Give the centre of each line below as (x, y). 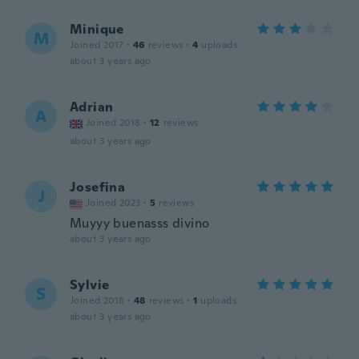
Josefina (98, 187)
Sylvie (90, 285)
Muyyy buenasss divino (140, 223)
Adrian (92, 107)
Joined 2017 (97, 45)
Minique (97, 29)
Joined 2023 (113, 203)
